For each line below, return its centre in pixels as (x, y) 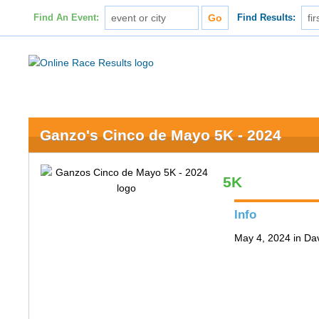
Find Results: (267, 18)
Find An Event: (66, 18)
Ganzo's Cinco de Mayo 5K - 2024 (161, 135)
